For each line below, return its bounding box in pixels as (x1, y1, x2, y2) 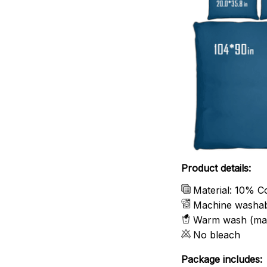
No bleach (193, 228, 243, 241)
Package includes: (181, 253, 262, 265)
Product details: (181, 162, 251, 174)
